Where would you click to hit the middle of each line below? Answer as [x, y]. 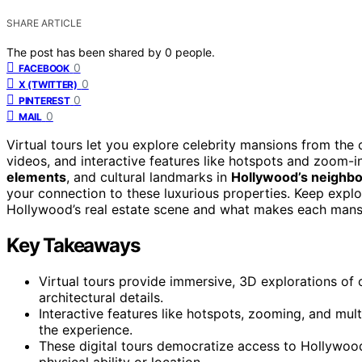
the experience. [86, 329]
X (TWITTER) [48, 84]
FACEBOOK [44, 68]
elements [36, 177]
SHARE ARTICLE [44, 23]
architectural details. [101, 297]
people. [195, 52]
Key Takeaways [73, 245]
